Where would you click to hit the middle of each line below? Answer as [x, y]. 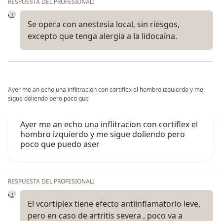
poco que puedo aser [60, 144]
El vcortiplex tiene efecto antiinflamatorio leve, [114, 203]
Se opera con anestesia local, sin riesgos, [104, 24]
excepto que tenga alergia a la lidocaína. [102, 36]
